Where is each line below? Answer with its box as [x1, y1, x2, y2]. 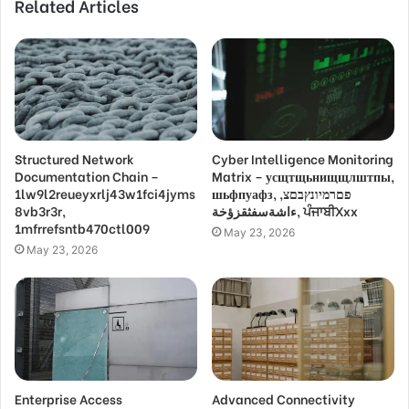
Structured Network [15, 149, 134, 169]
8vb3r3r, [15, 201, 66, 221]
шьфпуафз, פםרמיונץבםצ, [212, 184, 279, 204]
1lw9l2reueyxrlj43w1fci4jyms [15, 184, 195, 204]
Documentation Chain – [15, 166, 159, 186]
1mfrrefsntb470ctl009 [15, 218, 150, 238]
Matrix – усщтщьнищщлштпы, [212, 166, 394, 186]
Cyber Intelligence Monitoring [212, 149, 393, 169]
